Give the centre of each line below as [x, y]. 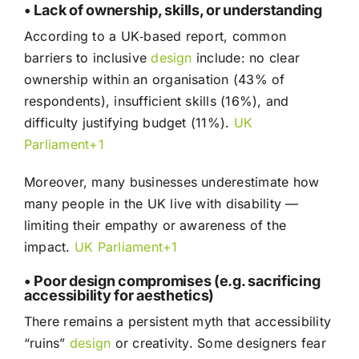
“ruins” [46, 343]
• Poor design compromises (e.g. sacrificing [172, 281]
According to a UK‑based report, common [155, 36]
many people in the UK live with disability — [161, 204]
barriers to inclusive [87, 58]
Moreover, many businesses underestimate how [171, 182]
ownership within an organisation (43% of [154, 80]
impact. [49, 247]
